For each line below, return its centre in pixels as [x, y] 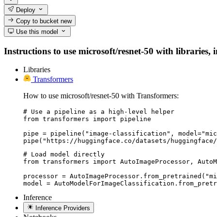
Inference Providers [63, 208]
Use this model [36, 31]
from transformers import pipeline [87, 119]
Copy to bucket [38, 21]
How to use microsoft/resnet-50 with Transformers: [101, 96]
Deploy [25, 10]
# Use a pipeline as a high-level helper [99, 112]
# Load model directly [64, 155]
